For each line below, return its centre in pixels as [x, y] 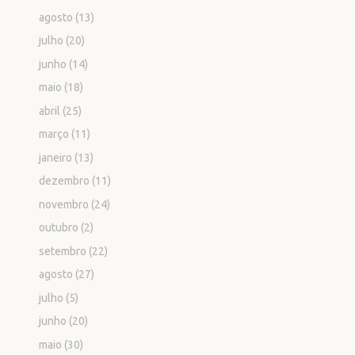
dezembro [65, 181]
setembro [63, 251]
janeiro [56, 157]
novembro [64, 204]
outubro [59, 228]
